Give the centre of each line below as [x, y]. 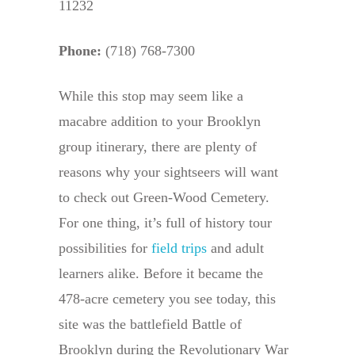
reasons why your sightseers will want [168, 172]
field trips [179, 248]
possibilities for [105, 248]
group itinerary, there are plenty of [158, 147]
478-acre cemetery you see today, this [167, 299]
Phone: [80, 51]
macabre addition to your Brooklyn [160, 122]
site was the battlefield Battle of [150, 324]
